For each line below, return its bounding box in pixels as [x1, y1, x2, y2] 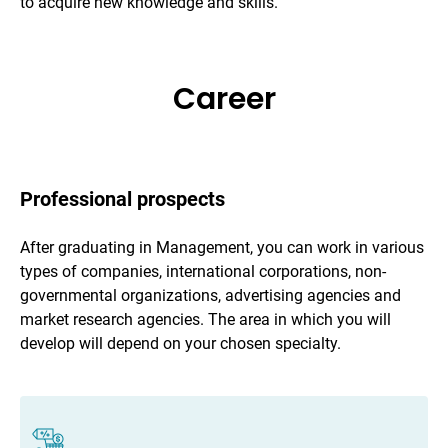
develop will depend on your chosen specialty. [20, 334, 341, 354]
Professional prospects [20, 187, 225, 212]
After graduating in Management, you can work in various [20, 238, 424, 258]
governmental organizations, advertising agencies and [20, 286, 401, 306]
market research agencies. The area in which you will [20, 310, 391, 330]
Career [172, 78, 276, 121]
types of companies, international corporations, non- [20, 262, 386, 282]
